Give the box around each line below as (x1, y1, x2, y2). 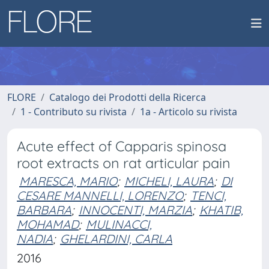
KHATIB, (199, 202, 243, 217)
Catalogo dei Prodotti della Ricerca (49, 91, 206, 104)
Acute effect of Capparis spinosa (17, 138, 226, 155)
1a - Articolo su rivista (140, 105, 237, 118)
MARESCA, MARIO (19, 174, 117, 189)
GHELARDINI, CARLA (60, 231, 172, 246)
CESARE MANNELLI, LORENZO (17, 188, 183, 203)
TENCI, (190, 188, 226, 203)
